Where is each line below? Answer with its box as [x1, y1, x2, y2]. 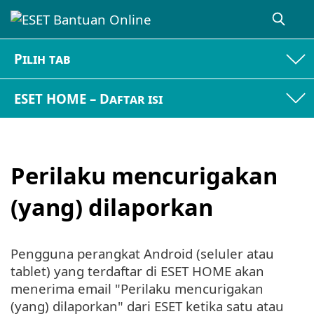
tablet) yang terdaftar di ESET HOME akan [11, 261, 264, 280]
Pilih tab [14, 50, 71, 68]
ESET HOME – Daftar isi [14, 89, 163, 107]
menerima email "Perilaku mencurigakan [11, 279, 264, 297]
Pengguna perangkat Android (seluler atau [11, 244, 274, 262]
